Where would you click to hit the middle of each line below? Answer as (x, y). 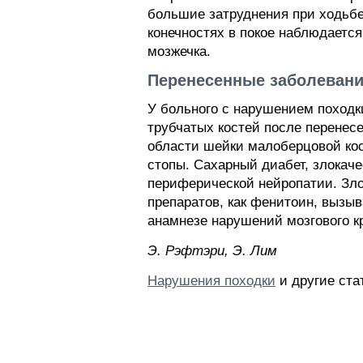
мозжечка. (179, 51)
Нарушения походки (211, 281)
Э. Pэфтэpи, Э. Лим (212, 251)
